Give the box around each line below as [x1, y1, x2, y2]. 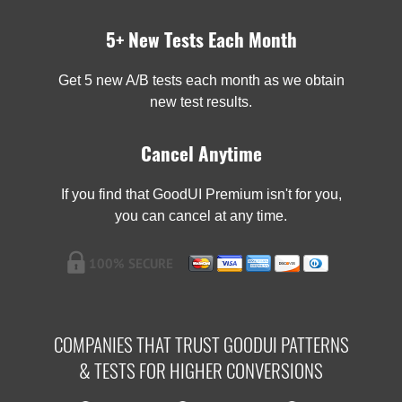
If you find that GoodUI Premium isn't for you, [60, 186, 342, 202]
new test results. [150, 93, 252, 109]
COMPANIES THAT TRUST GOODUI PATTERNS [53, 329, 349, 358]
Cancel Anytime [140, 138, 262, 167]
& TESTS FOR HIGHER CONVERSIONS [79, 355, 323, 384]
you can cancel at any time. [115, 207, 287, 223]
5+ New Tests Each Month [105, 24, 297, 53]
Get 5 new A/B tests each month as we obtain [57, 72, 345, 88]
